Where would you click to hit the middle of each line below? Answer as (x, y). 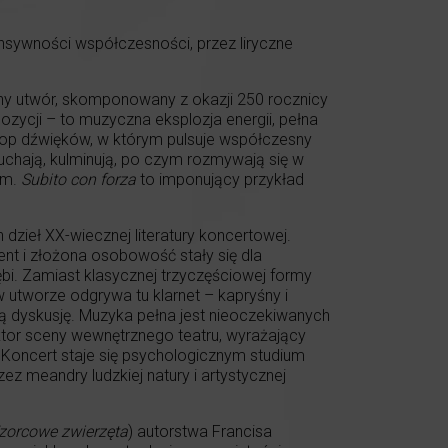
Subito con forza (78, 180)
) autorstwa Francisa (200, 432)
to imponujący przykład (220, 180)
